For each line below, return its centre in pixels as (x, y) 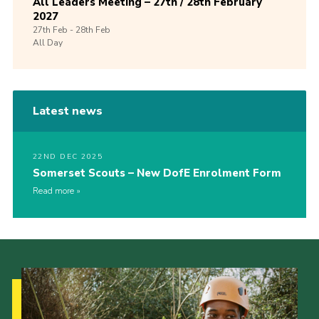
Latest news (67, 111)
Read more (53, 191)
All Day (47, 43)
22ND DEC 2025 (68, 157)
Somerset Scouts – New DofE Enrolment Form (157, 173)
